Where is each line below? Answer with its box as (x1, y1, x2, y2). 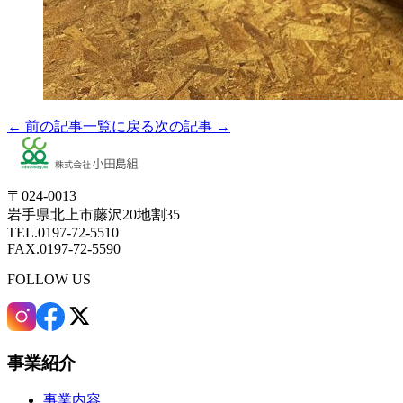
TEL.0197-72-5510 (7, 224, 119, 240)
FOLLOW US (7, 271, 91, 287)
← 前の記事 (7, 118, 83, 134)
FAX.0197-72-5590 (7, 240, 121, 256)
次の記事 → (155, 118, 230, 134)
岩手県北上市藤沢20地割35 (7, 206, 180, 222)
